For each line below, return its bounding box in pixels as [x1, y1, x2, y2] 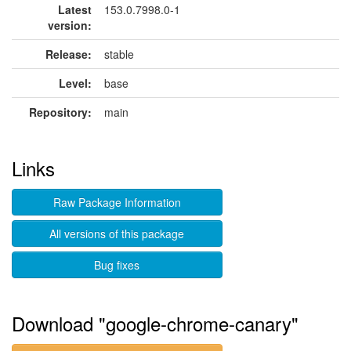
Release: [45, 46, 92, 62]
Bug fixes [94, 257, 140, 273]
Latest [58, 2, 92, 17]
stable [104, 46, 134, 62]
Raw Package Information [52, 194, 181, 210]
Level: [59, 75, 92, 91]
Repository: [29, 104, 92, 120]
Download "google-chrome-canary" [12, 309, 299, 337]
